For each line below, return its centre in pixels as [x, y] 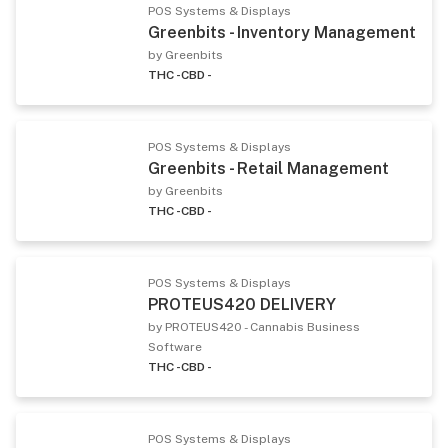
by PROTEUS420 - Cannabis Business [254, 326]
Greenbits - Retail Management [268, 168]
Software [175, 346]
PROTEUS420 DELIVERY [242, 304]
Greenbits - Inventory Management [282, 32]
